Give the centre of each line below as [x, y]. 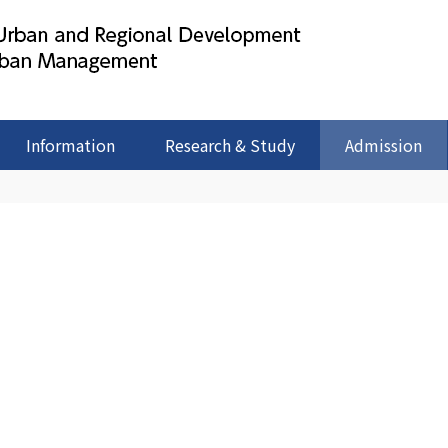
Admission [383, 145]
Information [70, 145]
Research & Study [230, 145]
